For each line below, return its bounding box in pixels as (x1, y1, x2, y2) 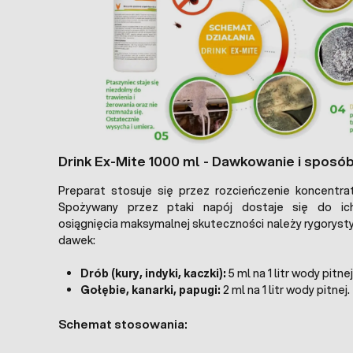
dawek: (58, 232, 95, 248)
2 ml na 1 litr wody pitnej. (223, 281, 350, 298)
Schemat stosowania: (58, 314, 188, 333)
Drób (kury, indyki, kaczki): (80, 265, 226, 281)
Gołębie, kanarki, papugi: (80, 281, 223, 298)
